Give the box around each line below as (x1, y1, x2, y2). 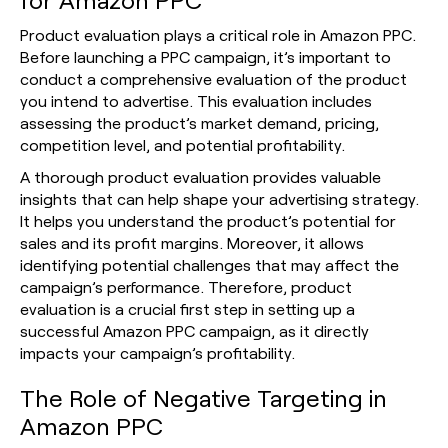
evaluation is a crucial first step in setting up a (20, 298, 355, 318)
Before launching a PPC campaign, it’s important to (20, 46, 391, 66)
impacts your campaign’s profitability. (20, 342, 295, 362)
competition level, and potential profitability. (20, 134, 345, 154)
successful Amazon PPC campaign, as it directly (20, 320, 369, 340)
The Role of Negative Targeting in (20, 382, 387, 412)
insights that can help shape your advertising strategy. (20, 188, 419, 208)
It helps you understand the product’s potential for (20, 210, 396, 230)
